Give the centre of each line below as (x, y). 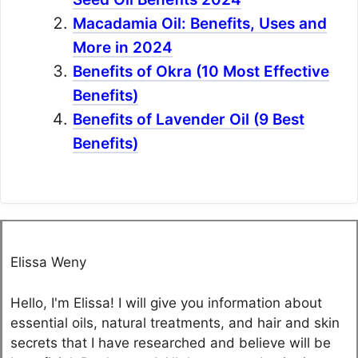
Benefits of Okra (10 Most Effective (201, 72)
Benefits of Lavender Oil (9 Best (189, 120)
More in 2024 (123, 48)
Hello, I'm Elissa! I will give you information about (166, 302)
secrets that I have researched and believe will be (171, 342)
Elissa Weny (48, 263)
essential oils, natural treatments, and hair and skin (175, 322)
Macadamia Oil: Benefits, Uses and (200, 24)
